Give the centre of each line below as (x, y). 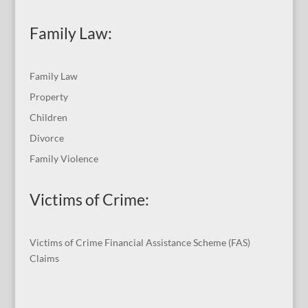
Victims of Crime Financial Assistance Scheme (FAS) (140, 243)
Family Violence (64, 159)
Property (48, 97)
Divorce (46, 138)
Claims (44, 258)
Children (48, 118)
